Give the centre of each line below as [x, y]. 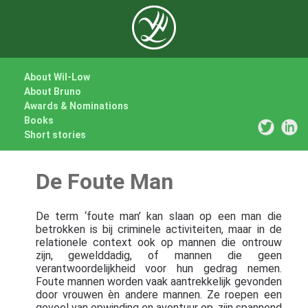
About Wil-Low [57, 77]
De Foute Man [104, 182]
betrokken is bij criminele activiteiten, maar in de [158, 229]
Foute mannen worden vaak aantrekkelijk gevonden [158, 281]
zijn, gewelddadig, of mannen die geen [158, 255]
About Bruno [53, 91]
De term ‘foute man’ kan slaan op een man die [158, 216]
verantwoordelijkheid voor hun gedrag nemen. [158, 268]
